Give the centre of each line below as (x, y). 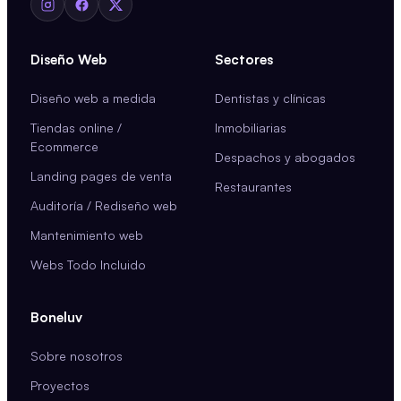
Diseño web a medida (93, 98)
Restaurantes (253, 187)
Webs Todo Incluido (88, 264)
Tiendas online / (76, 128)
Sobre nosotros (77, 356)
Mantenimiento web (87, 235)
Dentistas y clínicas (270, 98)
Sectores (244, 60)
